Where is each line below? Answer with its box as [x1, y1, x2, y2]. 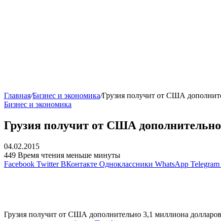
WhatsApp [155, 160, 188, 169]
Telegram [190, 160, 220, 169]
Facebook [4, 160, 35, 169]
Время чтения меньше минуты [18, 151, 120, 160]
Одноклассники [99, 160, 153, 169]
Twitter [37, 160, 59, 169]
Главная [4, 91, 31, 100]
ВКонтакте [61, 160, 97, 169]
